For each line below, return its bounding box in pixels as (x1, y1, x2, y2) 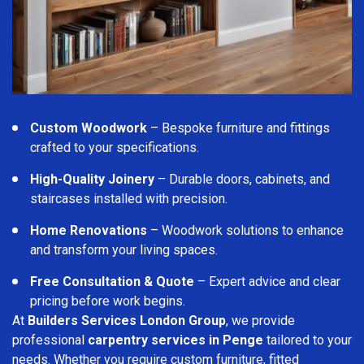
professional (12, 331, 88, 348)
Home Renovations (30, 222, 147, 238)
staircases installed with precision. (30, 190, 227, 206)
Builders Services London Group (28, 312, 226, 328)
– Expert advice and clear (194, 273, 340, 289)
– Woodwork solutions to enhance (147, 222, 344, 238)
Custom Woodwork (30, 119, 147, 136)
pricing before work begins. (30, 292, 185, 309)
